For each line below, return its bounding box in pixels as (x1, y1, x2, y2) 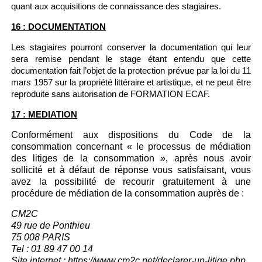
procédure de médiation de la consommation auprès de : (11, 188, 244, 198)
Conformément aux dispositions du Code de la (11, 130, 251, 140)
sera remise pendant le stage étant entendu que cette (11, 54, 251, 64)
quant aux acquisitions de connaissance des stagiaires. (11, 1, 222, 11)
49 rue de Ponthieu (11, 220, 91, 230)
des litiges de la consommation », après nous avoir (11, 153, 251, 163)
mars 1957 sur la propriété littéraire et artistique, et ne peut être (11, 77, 251, 87)
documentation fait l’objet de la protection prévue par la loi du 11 (11, 65, 251, 75)
